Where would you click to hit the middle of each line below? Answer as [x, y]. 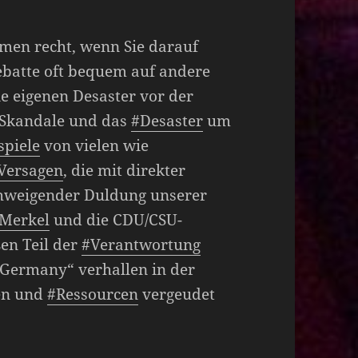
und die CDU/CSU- [116, 219]
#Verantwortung [141, 244]
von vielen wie [95, 145]
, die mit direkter [125, 170]
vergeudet [177, 294]
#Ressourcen [93, 294]
